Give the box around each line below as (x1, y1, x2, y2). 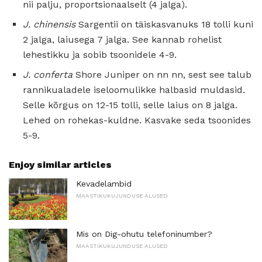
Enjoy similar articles (9, 158, 112, 170)
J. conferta (23, 68, 73, 80)
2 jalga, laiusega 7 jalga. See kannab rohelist (23, 33, 222, 45)
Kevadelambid (76, 178, 132, 188)
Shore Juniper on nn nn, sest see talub (73, 68, 251, 80)
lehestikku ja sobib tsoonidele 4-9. (23, 49, 177, 60)
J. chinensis (23, 18, 75, 30)
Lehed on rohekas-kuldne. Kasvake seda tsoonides (23, 114, 251, 126)
